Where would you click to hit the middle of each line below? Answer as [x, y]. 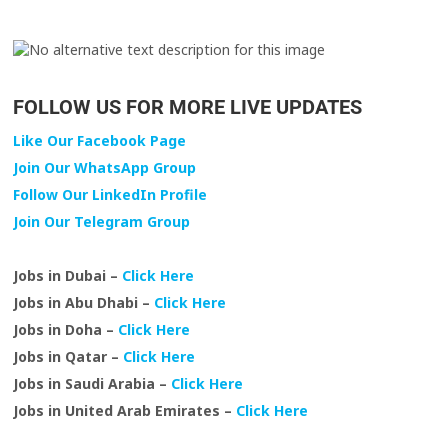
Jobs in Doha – [66, 330]
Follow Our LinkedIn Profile [110, 195]
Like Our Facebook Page [100, 141]
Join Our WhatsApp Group [105, 168]
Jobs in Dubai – [68, 276]
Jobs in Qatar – [68, 357]
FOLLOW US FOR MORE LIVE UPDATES [188, 107]
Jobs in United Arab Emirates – [125, 411]
